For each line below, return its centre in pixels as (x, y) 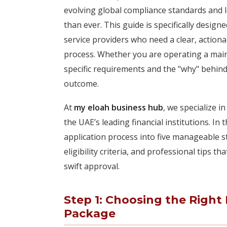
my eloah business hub (119, 107)
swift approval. (92, 166)
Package (90, 214)
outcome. (81, 84)
